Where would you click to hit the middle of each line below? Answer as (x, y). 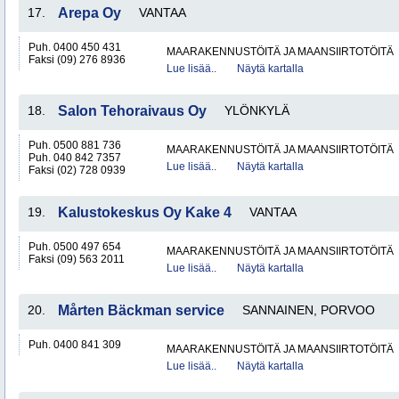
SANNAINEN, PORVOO (309, 310)
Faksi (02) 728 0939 (77, 170)
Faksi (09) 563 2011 (77, 259)
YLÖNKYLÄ (257, 110)
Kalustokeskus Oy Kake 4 (145, 212)
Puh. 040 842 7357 (75, 158)
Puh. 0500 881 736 (75, 145)
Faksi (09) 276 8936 (77, 60)
